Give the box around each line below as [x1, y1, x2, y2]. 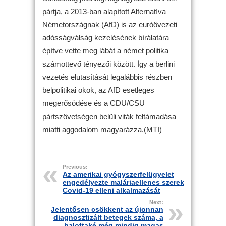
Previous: [63, 164, 88, 170]
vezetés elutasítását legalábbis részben [42, 73, 172, 81]
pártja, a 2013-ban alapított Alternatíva [42, 7, 166, 16]
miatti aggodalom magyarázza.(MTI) [42, 125, 162, 134]
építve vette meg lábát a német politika [42, 46, 168, 55]
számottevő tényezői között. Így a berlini [42, 60, 175, 68]
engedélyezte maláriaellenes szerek [63, 178, 184, 186]
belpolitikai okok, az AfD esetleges [42, 86, 154, 94]
